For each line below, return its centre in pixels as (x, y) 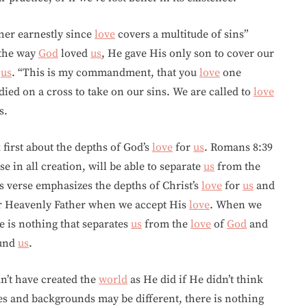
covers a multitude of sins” (182, 34)
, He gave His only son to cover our (188, 53)
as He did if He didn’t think (195, 280)
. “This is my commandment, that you (106, 73)
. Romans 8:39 (238, 147)
